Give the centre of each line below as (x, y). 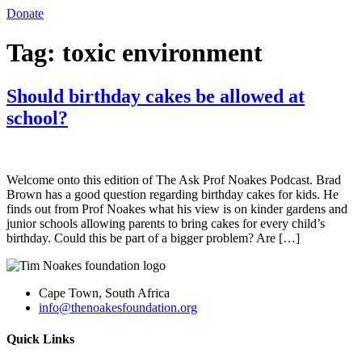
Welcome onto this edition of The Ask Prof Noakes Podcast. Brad (174, 179)
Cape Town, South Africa (104, 293)
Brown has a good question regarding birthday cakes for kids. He (173, 194)
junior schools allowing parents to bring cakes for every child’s (166, 223)
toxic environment (162, 53)
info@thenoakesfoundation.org (118, 307)
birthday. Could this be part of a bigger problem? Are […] (153, 238)
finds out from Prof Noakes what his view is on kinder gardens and (177, 208)
